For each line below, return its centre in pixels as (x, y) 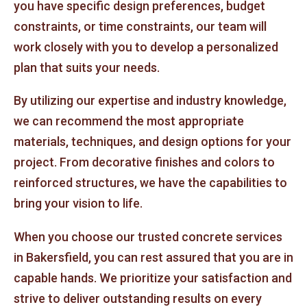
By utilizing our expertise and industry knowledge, (150, 101)
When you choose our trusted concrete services (148, 236)
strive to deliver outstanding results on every (138, 298)
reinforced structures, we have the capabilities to (150, 183)
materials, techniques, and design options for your (152, 142)
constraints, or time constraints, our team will (140, 26)
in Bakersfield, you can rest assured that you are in (153, 257)
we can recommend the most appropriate (129, 121)
